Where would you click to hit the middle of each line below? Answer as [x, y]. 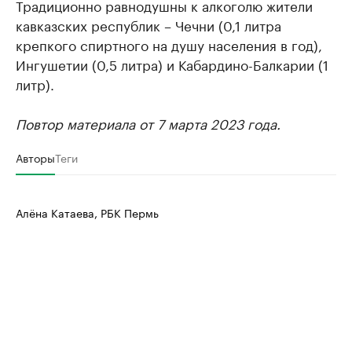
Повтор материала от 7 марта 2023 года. [148, 122]
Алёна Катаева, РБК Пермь [87, 212]
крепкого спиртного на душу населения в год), [169, 44]
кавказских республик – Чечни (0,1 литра [148, 24]
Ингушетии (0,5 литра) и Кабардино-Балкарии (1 [172, 63]
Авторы [35, 157]
